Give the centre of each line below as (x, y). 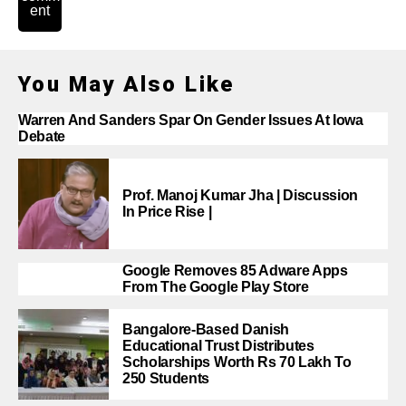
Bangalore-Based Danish (206, 329)
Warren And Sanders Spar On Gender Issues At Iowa (191, 120)
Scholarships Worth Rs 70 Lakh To (237, 362)
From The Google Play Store (216, 287)
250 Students (166, 378)
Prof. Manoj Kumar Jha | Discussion (241, 195)
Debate (42, 136)
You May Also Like (126, 84)
